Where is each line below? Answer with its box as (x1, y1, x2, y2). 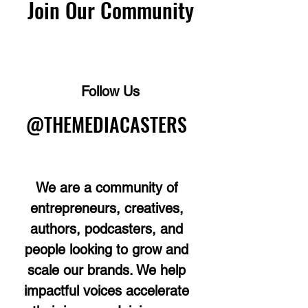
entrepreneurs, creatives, (30, 200, 184, 217)
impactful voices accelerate (24, 283, 189, 299)
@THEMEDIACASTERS (26, 110, 187, 138)
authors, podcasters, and (30, 221, 183, 237)
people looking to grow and (25, 241, 188, 258)
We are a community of (35, 179, 178, 196)
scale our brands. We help (27, 262, 186, 278)
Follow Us (80, 83, 140, 100)
